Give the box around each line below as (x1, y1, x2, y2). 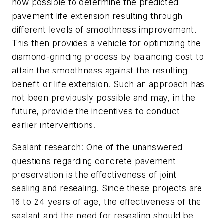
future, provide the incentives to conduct (12, 106, 180, 117)
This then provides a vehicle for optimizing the (12, 38, 201, 49)
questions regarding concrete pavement (12, 155, 176, 166)
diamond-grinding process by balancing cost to (12, 52, 204, 62)
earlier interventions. (12, 120, 99, 130)
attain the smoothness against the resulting (12, 65, 188, 76)
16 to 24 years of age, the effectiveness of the (12, 196, 201, 207)
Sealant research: (12, 142, 84, 152)
